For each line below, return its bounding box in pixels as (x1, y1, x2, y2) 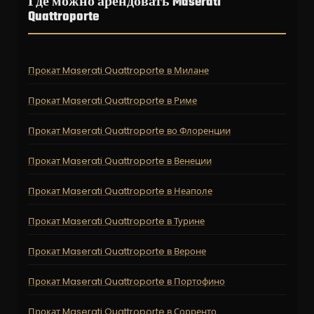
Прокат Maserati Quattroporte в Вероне (28, 245, 206, 259)
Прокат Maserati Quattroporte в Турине (28, 214, 205, 228)
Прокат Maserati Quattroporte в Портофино (28, 275, 225, 289)
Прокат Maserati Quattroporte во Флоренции (28, 124, 231, 138)
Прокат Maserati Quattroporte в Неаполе (28, 184, 212, 198)
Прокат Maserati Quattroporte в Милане (28, 64, 209, 78)
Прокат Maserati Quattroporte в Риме (28, 94, 197, 108)
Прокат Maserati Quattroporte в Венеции (28, 154, 212, 168)
